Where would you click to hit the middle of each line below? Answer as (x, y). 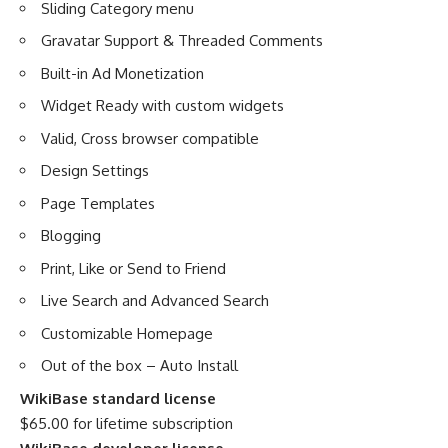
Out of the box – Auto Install (139, 365)
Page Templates (98, 203)
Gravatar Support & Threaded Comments (182, 40)
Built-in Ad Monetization (122, 73)
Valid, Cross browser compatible (150, 138)
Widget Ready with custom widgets (162, 105)
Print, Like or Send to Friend (133, 268)
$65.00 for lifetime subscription (126, 423)
